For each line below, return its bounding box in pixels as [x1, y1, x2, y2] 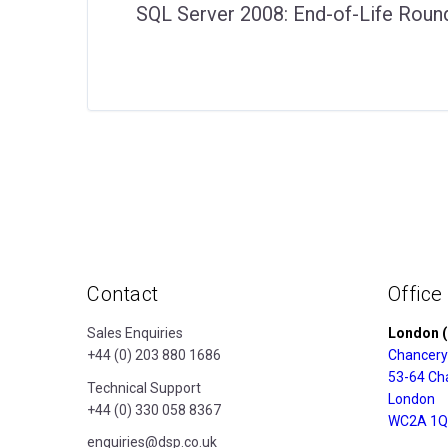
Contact [87, 282, 159, 307]
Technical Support [87, 379, 201, 396]
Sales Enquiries [87, 325, 183, 342]
